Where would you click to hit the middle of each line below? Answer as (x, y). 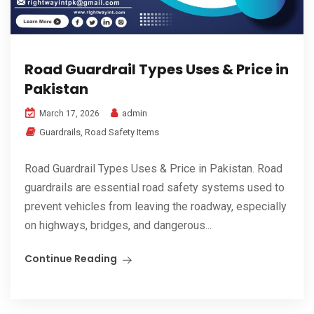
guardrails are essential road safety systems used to (155, 188)
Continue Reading (71, 259)
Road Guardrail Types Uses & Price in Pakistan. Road (153, 169)
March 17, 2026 (68, 114)
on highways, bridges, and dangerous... (118, 226)
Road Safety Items (122, 132)
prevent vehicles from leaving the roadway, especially (156, 207)
